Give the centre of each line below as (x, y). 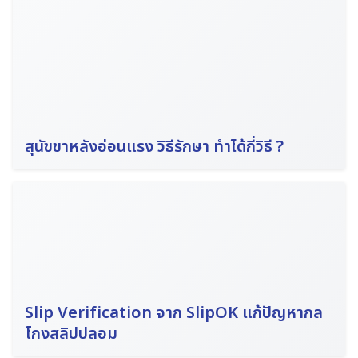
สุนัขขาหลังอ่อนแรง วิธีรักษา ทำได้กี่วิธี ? (154, 147)
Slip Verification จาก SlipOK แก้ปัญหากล (174, 313)
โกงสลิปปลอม (71, 334)
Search (56, 247)
